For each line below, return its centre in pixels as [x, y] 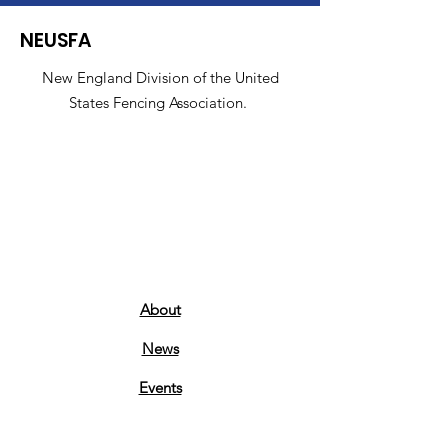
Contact [160, 426]
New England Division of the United [160, 77]
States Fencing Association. [160, 102]
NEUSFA [55, 40]
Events [160, 387]
